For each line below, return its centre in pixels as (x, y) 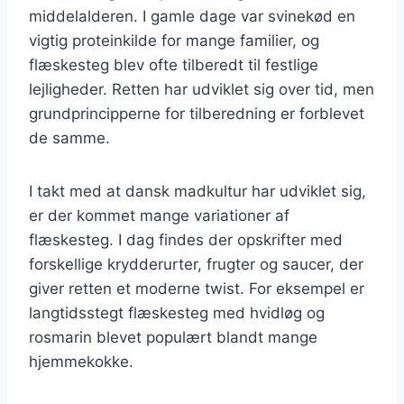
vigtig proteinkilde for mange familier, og (174, 40)
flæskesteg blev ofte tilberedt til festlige (174, 64)
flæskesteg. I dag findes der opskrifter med (186, 239)
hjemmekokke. (81, 361)
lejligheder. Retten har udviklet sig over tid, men (202, 89)
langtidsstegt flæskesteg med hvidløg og (177, 312)
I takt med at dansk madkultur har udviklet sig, (197, 191)
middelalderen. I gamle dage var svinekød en (192, 16)
